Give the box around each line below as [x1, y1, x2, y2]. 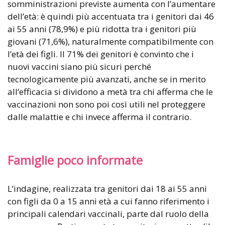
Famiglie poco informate [8, 152, 143, 169]
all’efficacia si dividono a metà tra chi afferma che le [8, 86, 213, 98]
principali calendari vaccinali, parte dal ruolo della [8, 208, 209, 220]
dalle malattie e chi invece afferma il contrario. [8, 111, 191, 123]
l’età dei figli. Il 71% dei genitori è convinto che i [8, 48, 194, 60]
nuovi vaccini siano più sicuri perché [8, 61, 151, 73]
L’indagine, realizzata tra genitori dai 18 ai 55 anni [8, 183, 207, 195]
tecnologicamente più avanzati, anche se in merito [8, 73, 206, 85]
